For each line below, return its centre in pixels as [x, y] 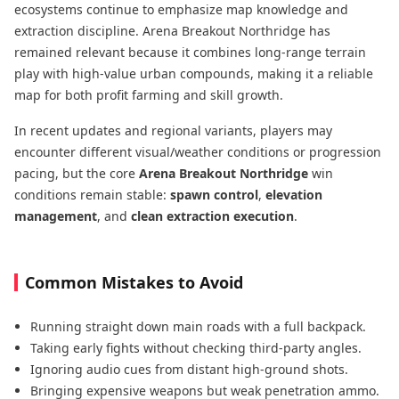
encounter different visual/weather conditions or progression [198, 151]
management [56, 216]
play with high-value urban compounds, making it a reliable [194, 73]
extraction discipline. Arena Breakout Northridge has [172, 30]
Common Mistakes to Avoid [134, 282]
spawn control [214, 194]
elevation [294, 194]
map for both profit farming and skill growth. [149, 94]
